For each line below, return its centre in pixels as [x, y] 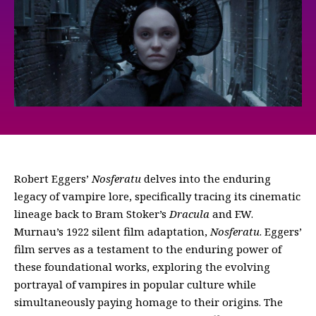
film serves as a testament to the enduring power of [148, 249]
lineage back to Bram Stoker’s [92, 214]
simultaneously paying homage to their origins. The [148, 302]
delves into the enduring [206, 178]
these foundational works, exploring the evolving [142, 267]
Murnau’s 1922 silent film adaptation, [112, 231]
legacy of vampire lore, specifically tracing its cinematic [157, 196]
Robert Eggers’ [53, 178]
